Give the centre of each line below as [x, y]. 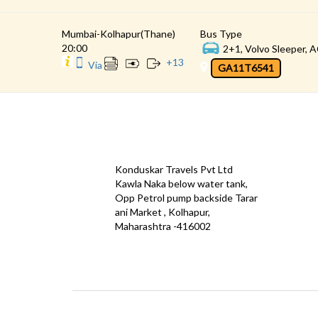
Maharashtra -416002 [163, 226]
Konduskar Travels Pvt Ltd [174, 169]
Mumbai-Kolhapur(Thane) [119, 33]
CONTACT [102, 141]
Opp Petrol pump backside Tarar [186, 197]
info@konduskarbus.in [143, 250]
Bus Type [221, 33]
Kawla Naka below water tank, [181, 183]
